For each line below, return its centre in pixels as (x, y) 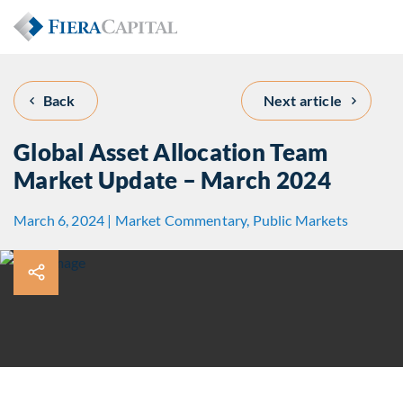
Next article (303, 100)
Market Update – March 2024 (172, 180)
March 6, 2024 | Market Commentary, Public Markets (181, 219)
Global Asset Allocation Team (171, 152)
